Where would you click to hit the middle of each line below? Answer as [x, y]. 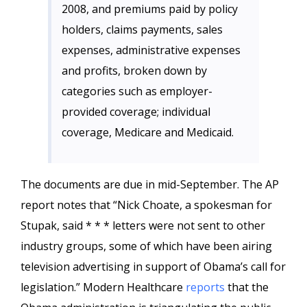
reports [207, 287]
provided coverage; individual [136, 112]
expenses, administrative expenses [151, 50]
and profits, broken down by [134, 71]
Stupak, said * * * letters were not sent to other [143, 225]
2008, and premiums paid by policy [150, 9]
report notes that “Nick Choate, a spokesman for [146, 205]
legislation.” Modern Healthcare [103, 287]
